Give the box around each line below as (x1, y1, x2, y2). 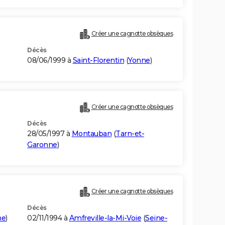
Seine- (145, 213, 167, 223)
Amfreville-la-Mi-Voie (69, 213, 141, 223)
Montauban (71, 129, 111, 139)
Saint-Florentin (72, 56, 124, 65)
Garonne (27, 140, 57, 150)
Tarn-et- (116, 129, 144, 139)
